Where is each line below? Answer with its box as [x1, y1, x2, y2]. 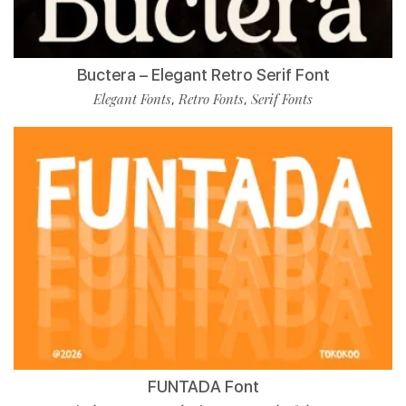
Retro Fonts [179, 90, 244, 108]
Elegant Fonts [93, 90, 171, 108]
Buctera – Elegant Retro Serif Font [76, 65, 330, 84]
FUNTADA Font [147, 377, 259, 396]
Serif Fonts [251, 90, 313, 108]
